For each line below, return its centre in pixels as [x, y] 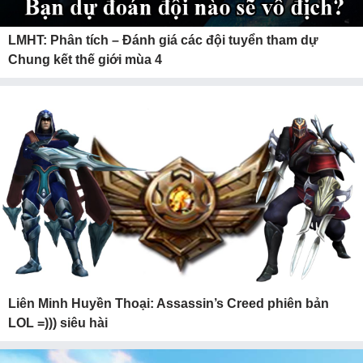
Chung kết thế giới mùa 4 [85, 60]
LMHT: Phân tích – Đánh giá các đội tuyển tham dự [163, 40]
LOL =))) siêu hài [58, 323]
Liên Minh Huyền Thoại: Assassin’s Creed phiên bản [169, 303]
